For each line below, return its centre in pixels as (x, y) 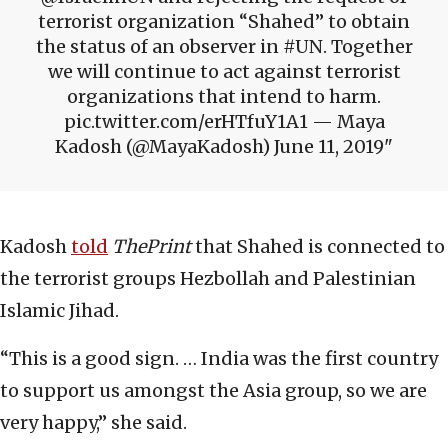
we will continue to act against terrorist (224, 72)
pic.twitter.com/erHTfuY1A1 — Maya (224, 122)
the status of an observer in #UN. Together (224, 47)
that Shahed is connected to (320, 247)
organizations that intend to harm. (224, 97)
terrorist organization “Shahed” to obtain (224, 22)
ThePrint (153, 247)
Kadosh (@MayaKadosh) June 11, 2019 (219, 147)
